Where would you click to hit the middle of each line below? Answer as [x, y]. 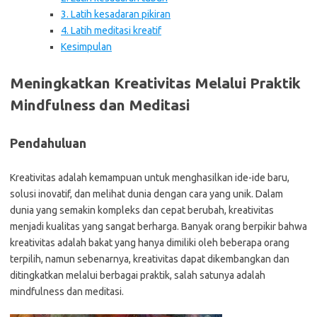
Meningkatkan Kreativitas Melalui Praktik [155, 83]
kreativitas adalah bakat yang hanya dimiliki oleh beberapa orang [150, 243]
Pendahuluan [48, 143]
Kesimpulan [86, 47]
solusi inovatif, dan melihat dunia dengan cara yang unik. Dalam [146, 194]
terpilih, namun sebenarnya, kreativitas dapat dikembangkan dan [150, 259]
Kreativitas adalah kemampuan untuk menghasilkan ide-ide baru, [150, 178]
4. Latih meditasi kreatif [111, 30]
